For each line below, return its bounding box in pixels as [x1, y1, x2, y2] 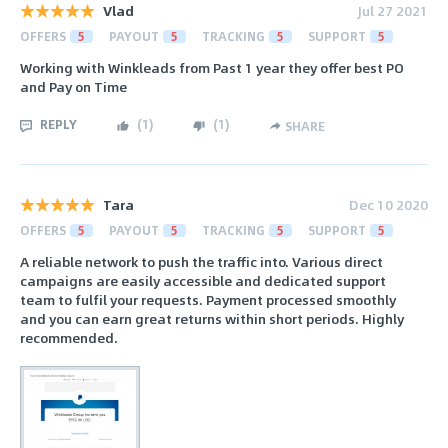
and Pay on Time [20, 76, 127, 98]
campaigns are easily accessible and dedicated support [20, 270, 386, 292]
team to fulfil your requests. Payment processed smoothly [20, 289, 396, 311]
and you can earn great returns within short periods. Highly [20, 308, 404, 330]
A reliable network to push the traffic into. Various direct [20, 251, 383, 273]
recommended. [20, 327, 118, 349]
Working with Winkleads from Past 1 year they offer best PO [20, 57, 404, 79]
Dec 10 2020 [349, 193, 428, 215]
